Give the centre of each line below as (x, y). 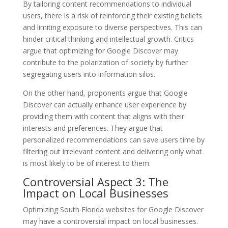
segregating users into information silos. (89, 74)
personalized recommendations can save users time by (113, 139)
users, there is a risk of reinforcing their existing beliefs (112, 15)
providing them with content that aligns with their (103, 116)
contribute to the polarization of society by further (105, 62)
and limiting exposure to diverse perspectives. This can (112, 27)
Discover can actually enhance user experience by (104, 104)
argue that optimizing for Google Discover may (100, 50)
